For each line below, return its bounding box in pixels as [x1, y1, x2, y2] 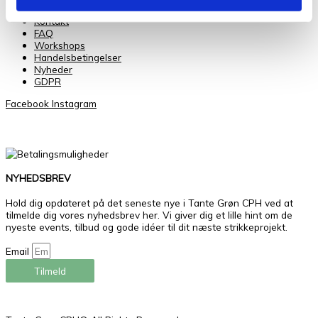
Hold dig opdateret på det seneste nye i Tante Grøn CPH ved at [6, 197, 293, 209]
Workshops [34, 38, 85, 51]
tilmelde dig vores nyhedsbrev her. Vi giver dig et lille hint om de [6, 209, 292, 221]
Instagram [52, 97, 97, 109]
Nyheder [34, 62, 72, 75]
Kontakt [34, 14, 69, 27]
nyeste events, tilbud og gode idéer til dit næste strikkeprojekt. [6, 221, 287, 234]
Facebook [6, 97, 49, 109]
